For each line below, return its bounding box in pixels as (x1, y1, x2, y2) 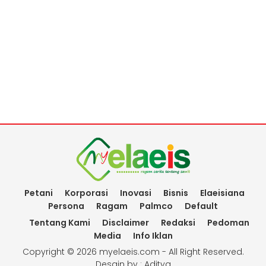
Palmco (140, 199, 173, 212)
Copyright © (22, 245, 77, 258)
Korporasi (64, 186, 108, 199)
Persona (48, 199, 84, 212)
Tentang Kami (28, 216, 90, 229)
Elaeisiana (199, 186, 245, 199)
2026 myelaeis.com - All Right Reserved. (76, 245, 244, 258)
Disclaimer (102, 216, 149, 229)
